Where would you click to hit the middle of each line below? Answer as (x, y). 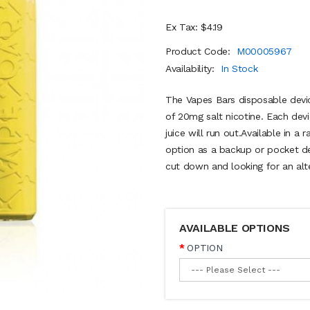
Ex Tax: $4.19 (194, 27)
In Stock (239, 69)
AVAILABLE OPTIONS (235, 228)
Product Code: (200, 51)
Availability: (192, 69)
